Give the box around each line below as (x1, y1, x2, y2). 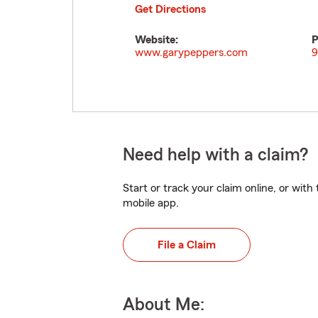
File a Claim (158, 239, 216, 251)
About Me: (123, 296, 204, 314)
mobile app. (123, 197, 179, 209)
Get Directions (135, 4, 206, 15)
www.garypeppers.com (135, 47, 248, 58)
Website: (135, 34, 178, 45)
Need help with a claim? (123, 146, 308, 164)
